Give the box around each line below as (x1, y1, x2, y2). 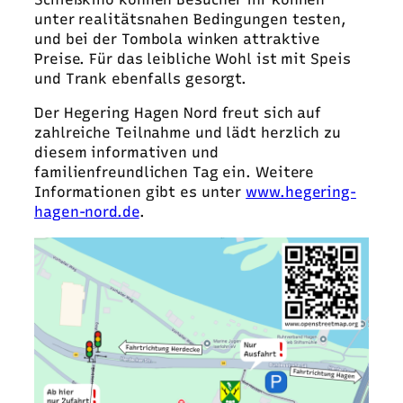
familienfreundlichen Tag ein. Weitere (34, 164, 315, 182)
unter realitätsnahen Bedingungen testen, (34, 11, 346, 29)
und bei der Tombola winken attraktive (34, 31, 321, 49)
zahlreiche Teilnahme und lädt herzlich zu (34, 124, 341, 142)
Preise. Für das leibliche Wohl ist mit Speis (34, 50, 351, 68)
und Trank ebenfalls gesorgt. (34, 70, 247, 88)
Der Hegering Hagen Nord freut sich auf (34, 104, 322, 122)
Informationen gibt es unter (34, 184, 246, 201)
